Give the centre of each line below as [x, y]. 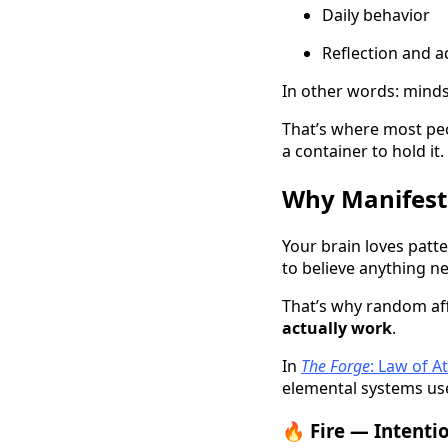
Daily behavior [376, 15]
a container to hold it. [363, 151]
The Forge [335, 365]
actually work [337, 327]
